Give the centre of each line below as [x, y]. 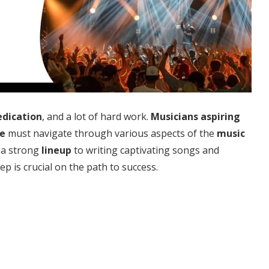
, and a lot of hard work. [96, 116]
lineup [55, 150]
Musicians [174, 116]
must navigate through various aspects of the [111, 133]
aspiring [220, 116]
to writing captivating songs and [145, 150]
